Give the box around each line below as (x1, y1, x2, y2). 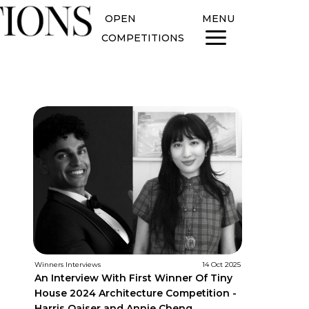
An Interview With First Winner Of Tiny (34, 272, 232, 285)
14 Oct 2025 (201, 260, 241, 270)
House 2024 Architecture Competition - (34, 287, 237, 300)
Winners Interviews (34, 260, 101, 270)
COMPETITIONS (101, 31, 184, 44)
